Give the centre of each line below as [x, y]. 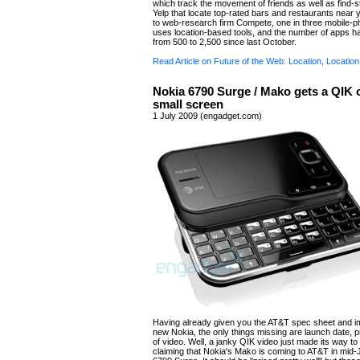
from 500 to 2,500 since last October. [225, 42]
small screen [188, 104]
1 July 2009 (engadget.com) [207, 116]
